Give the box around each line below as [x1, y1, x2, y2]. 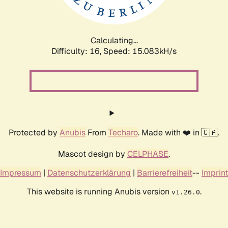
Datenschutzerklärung [47, 167, 131, 178]
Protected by [9, 127, 60, 138]
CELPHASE [127, 148, 168, 159]
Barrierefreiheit [137, 167, 192, 178]
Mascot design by [58, 148, 127, 159]
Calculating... [90, 35, 138, 46]
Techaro [108, 127, 138, 138]
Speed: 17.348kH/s [103, 45, 177, 56]
